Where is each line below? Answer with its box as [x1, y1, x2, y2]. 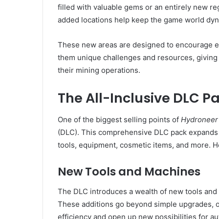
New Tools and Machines [58, 164, 200, 179]
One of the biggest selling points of [58, 115, 181, 124]
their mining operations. [58, 65, 140, 75]
